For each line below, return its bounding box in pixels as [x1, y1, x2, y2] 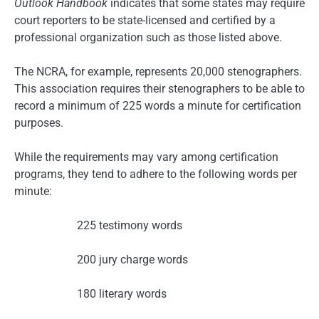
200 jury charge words [77, 252, 188, 266]
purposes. [14, 115, 63, 130]
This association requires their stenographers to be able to [14, 81, 305, 95]
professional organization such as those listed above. [14, 30, 282, 44]
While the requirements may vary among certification [14, 150, 278, 164]
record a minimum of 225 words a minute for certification [14, 98, 301, 113]
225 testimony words [77, 218, 182, 232]
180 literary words [77, 286, 167, 300]
